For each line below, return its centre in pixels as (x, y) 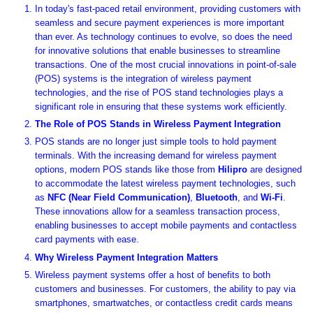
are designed (276, 170)
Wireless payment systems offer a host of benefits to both (153, 275)
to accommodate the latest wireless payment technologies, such (165, 184)
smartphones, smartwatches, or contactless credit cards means (164, 303)
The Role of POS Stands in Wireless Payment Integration (158, 124)
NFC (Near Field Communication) (119, 198)
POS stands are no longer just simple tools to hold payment (156, 142)
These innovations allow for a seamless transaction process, (158, 212)
